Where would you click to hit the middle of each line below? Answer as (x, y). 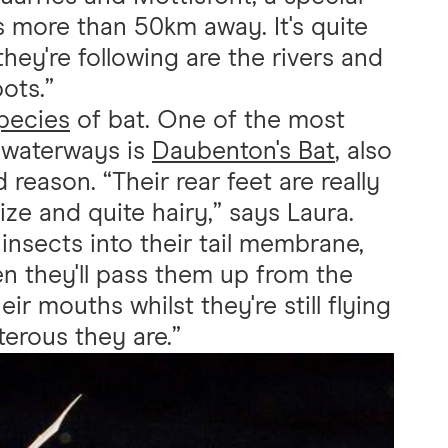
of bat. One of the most (207, 120)
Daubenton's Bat (243, 151)
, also (363, 151)
